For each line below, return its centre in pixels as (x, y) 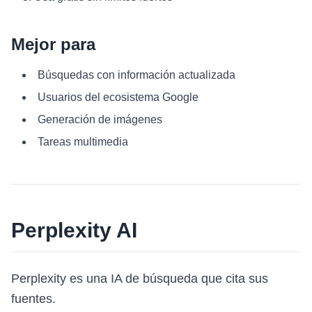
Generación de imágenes (100, 119)
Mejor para (53, 44)
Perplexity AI (74, 230)
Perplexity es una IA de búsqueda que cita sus (140, 279)
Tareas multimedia (83, 142)
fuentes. (33, 299)
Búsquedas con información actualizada (136, 75)
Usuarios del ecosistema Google (118, 97)
